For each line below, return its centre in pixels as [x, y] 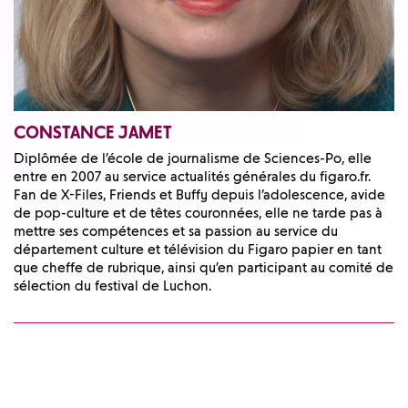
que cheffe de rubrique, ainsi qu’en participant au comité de [204, 268]
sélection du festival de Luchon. [112, 286]
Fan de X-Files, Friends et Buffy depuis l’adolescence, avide [199, 195]
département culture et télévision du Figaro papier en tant [198, 250]
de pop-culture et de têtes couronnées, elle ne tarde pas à [198, 214]
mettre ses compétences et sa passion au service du [176, 232]
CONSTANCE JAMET [93, 133]
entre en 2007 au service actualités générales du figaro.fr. [192, 177]
